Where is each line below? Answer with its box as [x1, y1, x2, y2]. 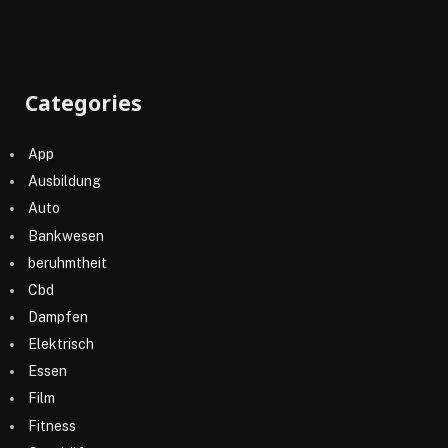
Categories [25, 88, 142, 117]
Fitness [28, 417, 76, 434]
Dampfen [28, 308, 88, 325]
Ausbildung [28, 173, 101, 190]
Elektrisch [28, 336, 94, 353]
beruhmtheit [28, 254, 107, 271]
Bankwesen [28, 227, 104, 244]
